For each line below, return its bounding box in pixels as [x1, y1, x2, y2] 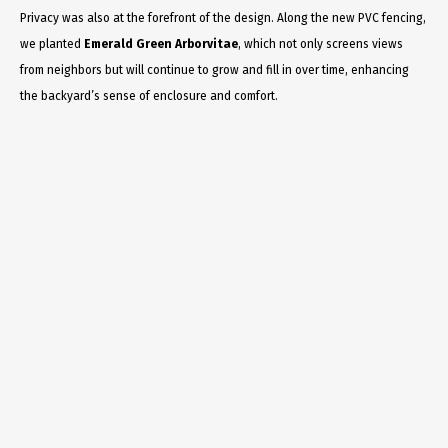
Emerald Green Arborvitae [84, 36, 238, 51]
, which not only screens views [238, 36, 403, 51]
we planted [20, 36, 84, 51]
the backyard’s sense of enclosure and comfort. [20, 88, 278, 103]
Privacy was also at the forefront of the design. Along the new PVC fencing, [20, 10, 426, 25]
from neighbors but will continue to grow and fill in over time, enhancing [20, 62, 409, 77]
